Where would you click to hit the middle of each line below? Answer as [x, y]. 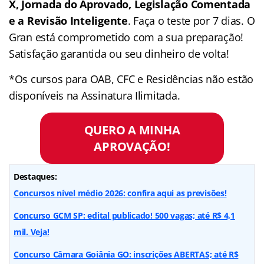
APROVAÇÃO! [132, 146]
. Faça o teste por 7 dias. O [191, 20]
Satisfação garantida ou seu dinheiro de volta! [119, 53]
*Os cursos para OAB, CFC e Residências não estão [131, 79]
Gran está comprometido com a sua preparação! [126, 37]
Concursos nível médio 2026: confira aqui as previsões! [120, 193]
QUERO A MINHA [132, 130]
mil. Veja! [32, 232]
